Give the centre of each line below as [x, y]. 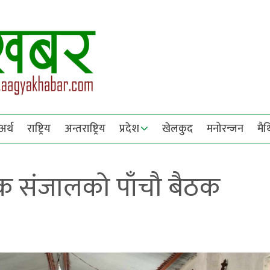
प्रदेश [129, 129]
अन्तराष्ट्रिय [85, 129]
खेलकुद [177, 129]
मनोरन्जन [225, 129]
